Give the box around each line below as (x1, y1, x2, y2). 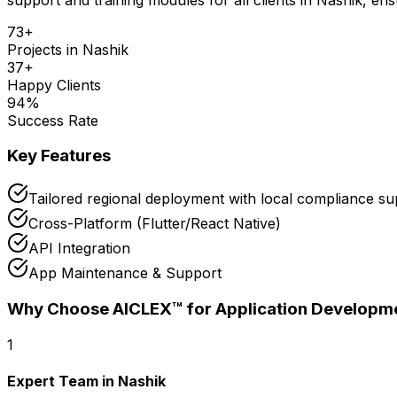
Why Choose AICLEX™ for (7, 298, 215, 319)
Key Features (7, 145, 111, 167)
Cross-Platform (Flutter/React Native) (28, 214, 281, 233)
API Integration (28, 239, 130, 258)
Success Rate (7, 111, 98, 129)
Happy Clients (7, 75, 101, 94)
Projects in (7, 40, 82, 58)
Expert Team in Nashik (7, 371, 166, 390)
